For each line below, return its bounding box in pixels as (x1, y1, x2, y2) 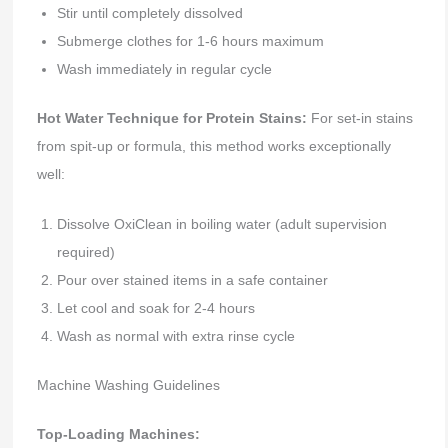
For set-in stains (306, 109, 413, 126)
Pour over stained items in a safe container (56, 272, 328, 289)
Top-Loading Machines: (36, 426, 200, 443)
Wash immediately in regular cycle (56, 60, 272, 77)
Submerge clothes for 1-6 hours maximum (56, 32, 324, 49)
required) (56, 244, 115, 261)
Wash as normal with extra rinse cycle (56, 328, 295, 345)
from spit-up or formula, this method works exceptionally (36, 137, 391, 154)
